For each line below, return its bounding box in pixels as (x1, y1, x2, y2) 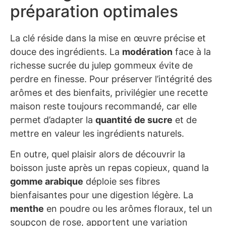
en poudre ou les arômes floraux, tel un (44, 203, 212, 214)
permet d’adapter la (10, 114, 95, 125)
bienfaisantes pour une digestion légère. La (10, 189, 193, 200)
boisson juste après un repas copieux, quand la (10, 162, 209, 173)
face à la (173, 46, 211, 57)
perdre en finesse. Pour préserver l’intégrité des (10, 73, 212, 84)
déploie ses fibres (83, 176, 160, 187)
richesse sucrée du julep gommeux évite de (10, 60, 193, 71)
